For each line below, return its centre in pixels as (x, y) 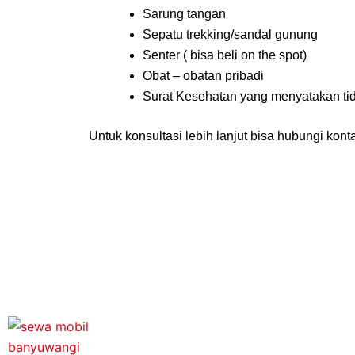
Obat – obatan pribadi (203, 76)
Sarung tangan (184, 14)
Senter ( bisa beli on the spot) (225, 55)
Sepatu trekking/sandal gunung (230, 34)
